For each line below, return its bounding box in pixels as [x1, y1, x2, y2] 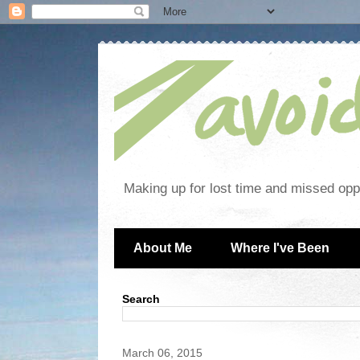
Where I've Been [231, 241, 329, 256]
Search [122, 292, 160, 306]
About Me [133, 241, 192, 256]
